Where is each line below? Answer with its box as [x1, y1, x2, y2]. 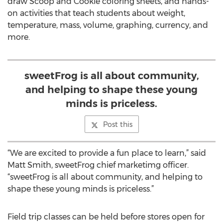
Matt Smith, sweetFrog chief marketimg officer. [7, 160, 189, 170]
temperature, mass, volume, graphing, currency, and [7, 20, 208, 30]
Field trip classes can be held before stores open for [7, 212, 205, 222]
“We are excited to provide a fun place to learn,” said [7, 148, 206, 158]
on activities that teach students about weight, [7, 8, 185, 18]
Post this [103, 120, 132, 129]
